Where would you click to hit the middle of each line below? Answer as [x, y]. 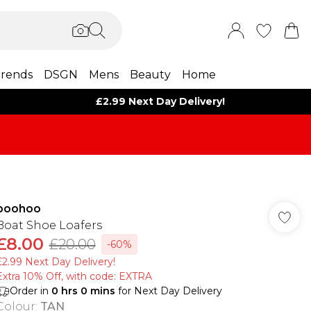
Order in [30, 291]
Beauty [150, 75]
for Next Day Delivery [168, 291]
